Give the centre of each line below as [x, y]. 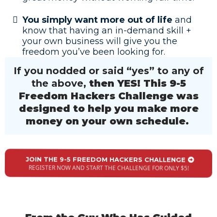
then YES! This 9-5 [136, 84]
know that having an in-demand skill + [107, 31]
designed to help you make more [108, 109]
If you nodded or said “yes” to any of [108, 71]
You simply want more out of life [97, 20]
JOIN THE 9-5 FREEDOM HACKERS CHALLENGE [105, 160]
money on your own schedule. [108, 121]
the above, [59, 84]
